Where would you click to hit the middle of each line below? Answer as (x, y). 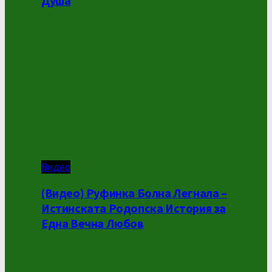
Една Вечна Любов (93, 223)
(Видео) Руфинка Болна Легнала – (134, 193)
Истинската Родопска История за (134, 208)
